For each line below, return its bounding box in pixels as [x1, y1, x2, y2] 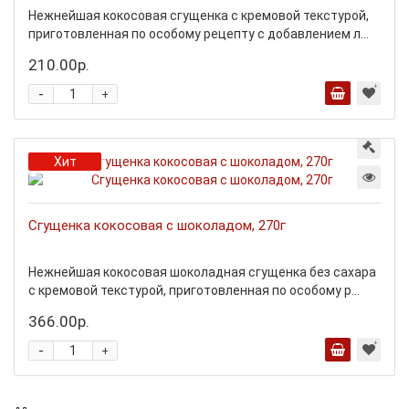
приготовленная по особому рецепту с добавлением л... [28, 26, 369, 41]
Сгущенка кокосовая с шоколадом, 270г [28, 217, 286, 234]
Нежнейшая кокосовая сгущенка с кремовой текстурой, [28, 8, 369, 23]
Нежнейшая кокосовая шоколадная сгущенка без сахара [28, 265, 376, 279]
